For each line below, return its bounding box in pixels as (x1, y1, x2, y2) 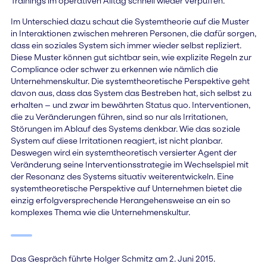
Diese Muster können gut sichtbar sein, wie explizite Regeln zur (10, 52, 252, 62)
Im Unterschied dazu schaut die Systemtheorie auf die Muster (10, 16, 249, 26)
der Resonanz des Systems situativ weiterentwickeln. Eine (10, 171, 234, 181)
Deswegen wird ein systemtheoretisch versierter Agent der (10, 147, 237, 157)
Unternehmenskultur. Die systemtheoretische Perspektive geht (10, 76, 250, 86)
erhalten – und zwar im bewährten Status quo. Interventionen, (10, 100, 250, 110)
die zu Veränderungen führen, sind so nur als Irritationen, (10, 111, 228, 122)
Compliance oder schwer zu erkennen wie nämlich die (10, 64, 218, 74)
